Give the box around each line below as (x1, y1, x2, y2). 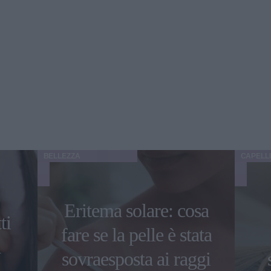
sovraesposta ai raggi (62, 247, 211, 270)
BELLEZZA (43, 151, 80, 160)
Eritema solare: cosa (64, 199, 209, 221)
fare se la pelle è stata (60, 223, 212, 246)
